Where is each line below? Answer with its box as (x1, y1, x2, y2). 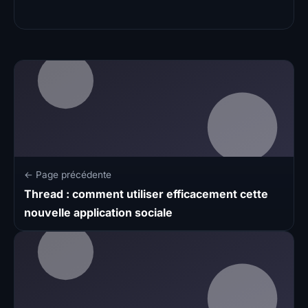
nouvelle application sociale (24, 205, 173, 219)
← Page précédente (24, 168, 111, 180)
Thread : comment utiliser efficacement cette (24, 186, 268, 201)
